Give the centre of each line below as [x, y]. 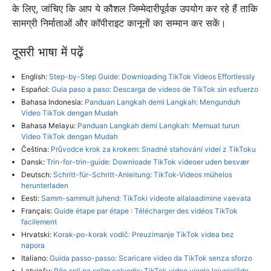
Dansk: [34, 162]
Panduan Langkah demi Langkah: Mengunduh [162, 102]
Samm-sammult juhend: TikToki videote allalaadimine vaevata [146, 198]
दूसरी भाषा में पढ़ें [48, 52]
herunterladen [45, 185]
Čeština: [36, 149]
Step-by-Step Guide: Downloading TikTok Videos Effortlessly [152, 76]
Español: [36, 89]
